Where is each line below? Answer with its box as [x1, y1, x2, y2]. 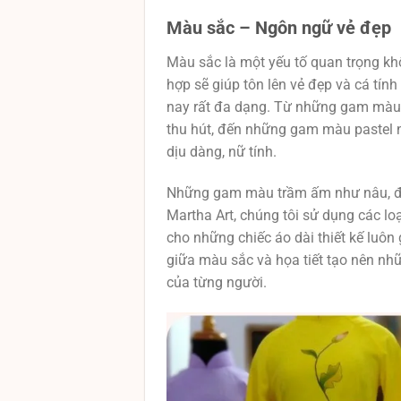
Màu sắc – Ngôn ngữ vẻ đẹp [166, 17, 391, 39]
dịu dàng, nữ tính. [166, 143, 277, 161]
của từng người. [166, 274, 267, 292]
